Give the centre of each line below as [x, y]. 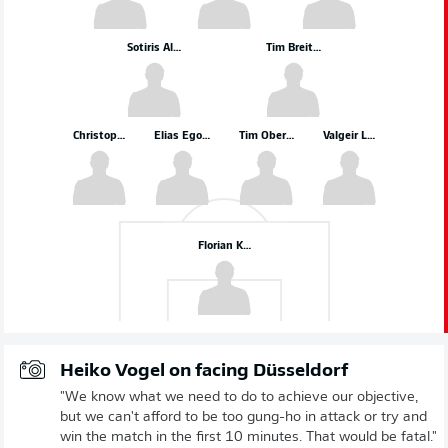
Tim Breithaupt [305, 45]
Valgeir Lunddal [364, 133]
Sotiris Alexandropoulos [189, 45]
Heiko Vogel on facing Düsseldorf [204, 371]
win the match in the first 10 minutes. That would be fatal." [248, 437]
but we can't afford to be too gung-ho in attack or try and [243, 417]
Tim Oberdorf [272, 133]
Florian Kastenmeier [249, 243]
